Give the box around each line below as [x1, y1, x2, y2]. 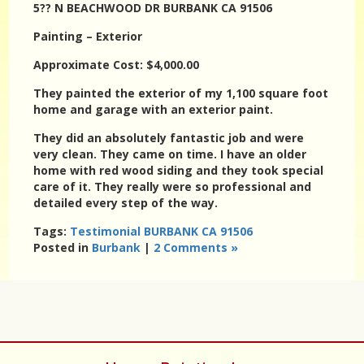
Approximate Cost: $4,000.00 [33, 57, 200, 72]
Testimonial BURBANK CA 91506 [70, 223, 253, 239]
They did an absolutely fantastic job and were [33, 130, 305, 145]
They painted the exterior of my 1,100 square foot [33, 85, 329, 101]
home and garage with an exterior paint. [33, 102, 274, 117]
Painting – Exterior [33, 28, 143, 44]
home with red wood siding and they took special [33, 162, 324, 178]
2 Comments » [154, 240, 239, 255]
